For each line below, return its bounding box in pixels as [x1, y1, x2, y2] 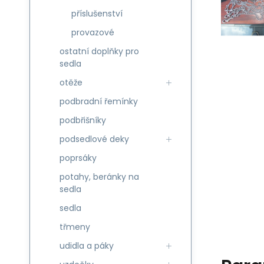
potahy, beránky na [60, 171, 139, 183]
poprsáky [60, 152, 97, 164]
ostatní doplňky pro [60, 45, 139, 57]
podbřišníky [60, 114, 106, 126]
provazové [71, 27, 114, 38]
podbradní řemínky [60, 95, 138, 107]
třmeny [60, 221, 90, 233]
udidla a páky [60, 240, 114, 252]
